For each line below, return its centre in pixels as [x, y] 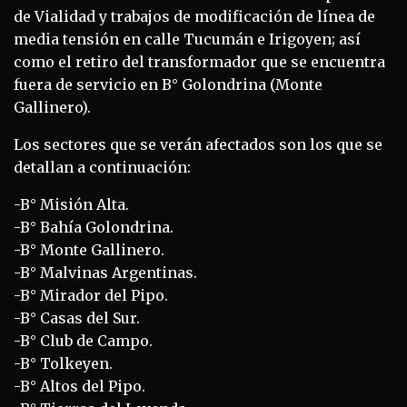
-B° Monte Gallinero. [89, 250]
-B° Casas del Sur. [77, 318]
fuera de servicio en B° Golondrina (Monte [168, 85]
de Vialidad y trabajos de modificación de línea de [194, 17]
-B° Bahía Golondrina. [94, 228]
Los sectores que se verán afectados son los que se [198, 145]
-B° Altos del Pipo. [79, 387]
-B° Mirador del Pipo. [91, 296]
